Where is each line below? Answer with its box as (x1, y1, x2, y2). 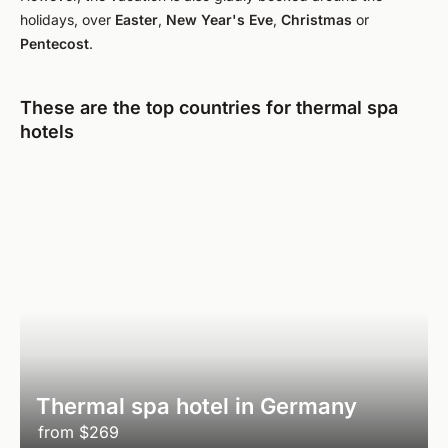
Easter (115, 11, 158, 28)
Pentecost (20, 35, 89, 52)
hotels (20, 121, 74, 142)
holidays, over (20, 11, 115, 28)
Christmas (281, 11, 352, 28)
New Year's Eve (166, 11, 273, 28)
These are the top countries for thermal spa (20, 97, 398, 118)
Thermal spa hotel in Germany (36, 393, 357, 419)
